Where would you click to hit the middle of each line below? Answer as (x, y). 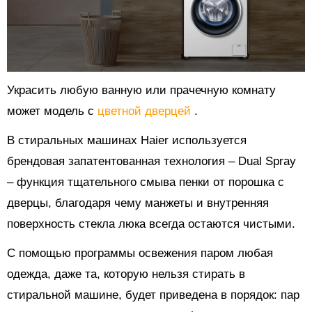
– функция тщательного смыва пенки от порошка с (146, 182)
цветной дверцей (146, 111)
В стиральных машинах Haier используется (127, 141)
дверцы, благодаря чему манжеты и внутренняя (138, 203)
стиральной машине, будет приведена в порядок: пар (153, 295)
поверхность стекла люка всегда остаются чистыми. (151, 224)
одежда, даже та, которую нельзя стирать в (126, 274)
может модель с (52, 111)
